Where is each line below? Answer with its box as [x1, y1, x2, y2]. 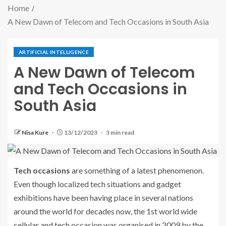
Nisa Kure [22, 129, 49, 136]
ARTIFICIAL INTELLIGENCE [19, 49, 89, 55]
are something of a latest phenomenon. [72, 165, 204, 175]
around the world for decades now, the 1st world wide [14, 206, 197, 216]
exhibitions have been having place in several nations [14, 193, 193, 202]
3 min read [106, 129, 134, 136]
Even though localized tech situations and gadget [14, 179, 181, 189]
